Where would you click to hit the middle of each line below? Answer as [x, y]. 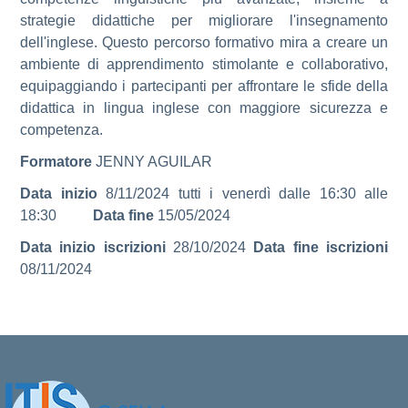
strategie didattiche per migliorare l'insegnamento [204, 20]
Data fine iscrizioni [321, 247]
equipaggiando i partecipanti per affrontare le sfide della [204, 86]
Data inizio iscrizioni [97, 247]
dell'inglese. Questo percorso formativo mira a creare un [204, 42]
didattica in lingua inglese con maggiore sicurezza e [204, 108]
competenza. [61, 130]
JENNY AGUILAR [154, 162]
